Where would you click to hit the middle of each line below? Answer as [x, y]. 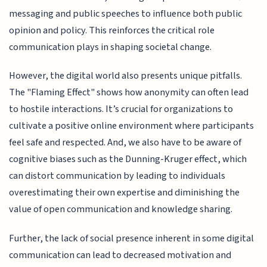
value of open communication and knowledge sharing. [121, 209]
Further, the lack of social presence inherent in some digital [132, 238]
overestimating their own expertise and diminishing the [125, 193]
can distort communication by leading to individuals [117, 176]
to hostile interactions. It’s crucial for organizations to [121, 109]
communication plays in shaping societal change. [111, 47]
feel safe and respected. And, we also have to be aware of [125, 143]
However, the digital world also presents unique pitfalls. [126, 76]
